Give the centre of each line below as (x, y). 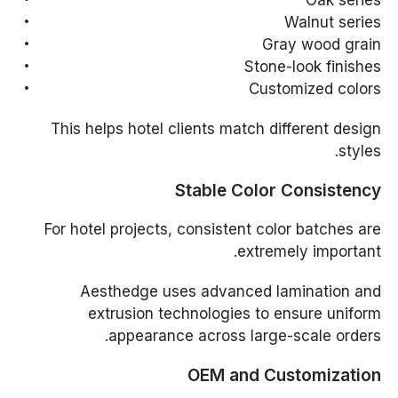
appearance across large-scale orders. (244, 336)
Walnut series (332, 23)
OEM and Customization (284, 376)
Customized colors (314, 89)
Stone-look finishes (312, 67)
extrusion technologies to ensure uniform (234, 314)
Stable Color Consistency (278, 191)
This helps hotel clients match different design (215, 129)
